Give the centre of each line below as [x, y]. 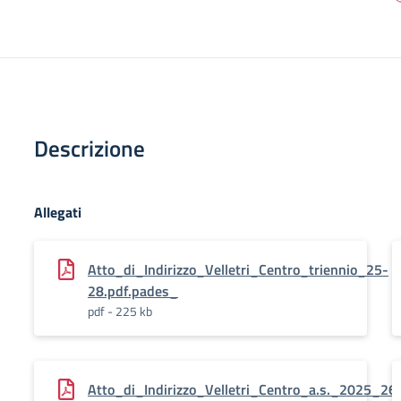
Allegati [58, 212]
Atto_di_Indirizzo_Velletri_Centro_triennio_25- [238, 269]
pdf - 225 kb [120, 311]
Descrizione [90, 149]
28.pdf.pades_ [133, 291]
